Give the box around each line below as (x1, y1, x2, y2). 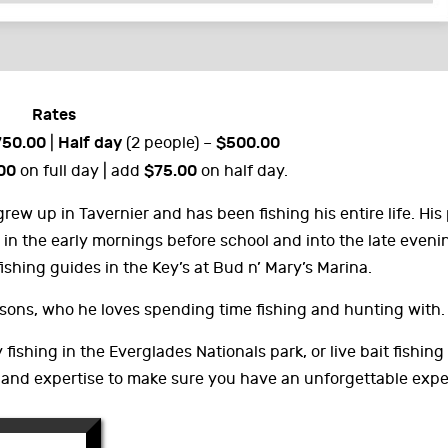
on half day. (197, 162, 288, 180)
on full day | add (16, 162, 144, 180)
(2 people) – (121, 134, 216, 152)
